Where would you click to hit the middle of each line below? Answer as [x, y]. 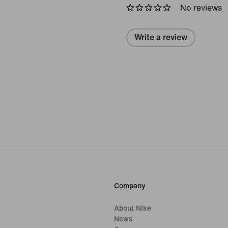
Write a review [161, 37]
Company [130, 186]
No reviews [201, 8]
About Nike [133, 208]
